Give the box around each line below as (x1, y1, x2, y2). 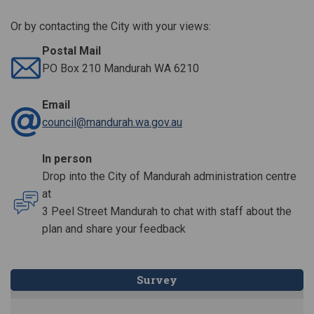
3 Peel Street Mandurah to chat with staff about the (42, 204, 292, 218)
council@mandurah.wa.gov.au (42, 115, 182, 129)
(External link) (182, 114, 247, 128)
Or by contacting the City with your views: (11, 19, 211, 33)
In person (42, 151, 92, 165)
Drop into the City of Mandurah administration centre (42, 169, 296, 183)
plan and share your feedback (42, 221, 186, 235)
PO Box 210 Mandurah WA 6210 (42, 61, 199, 75)
